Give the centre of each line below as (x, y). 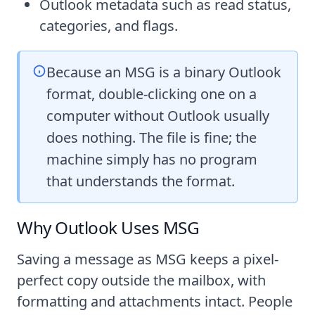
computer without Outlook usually (158, 116)
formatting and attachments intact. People (155, 301)
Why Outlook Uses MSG (108, 227)
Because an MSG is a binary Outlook (164, 72)
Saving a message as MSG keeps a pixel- (148, 259)
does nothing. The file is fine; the (152, 138)
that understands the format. (141, 181)
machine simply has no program (152, 160)
